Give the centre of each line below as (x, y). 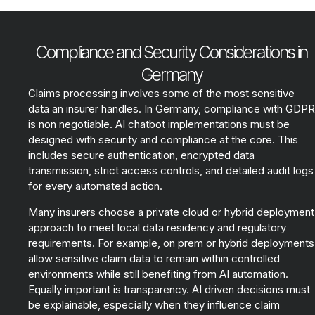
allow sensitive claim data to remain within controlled (154, 259)
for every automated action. (95, 186)
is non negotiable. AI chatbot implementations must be (159, 124)
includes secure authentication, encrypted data (141, 155)
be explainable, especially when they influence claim (154, 305)
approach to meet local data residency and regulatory (157, 228)
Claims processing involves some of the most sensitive (161, 94)
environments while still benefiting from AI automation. (158, 274)
